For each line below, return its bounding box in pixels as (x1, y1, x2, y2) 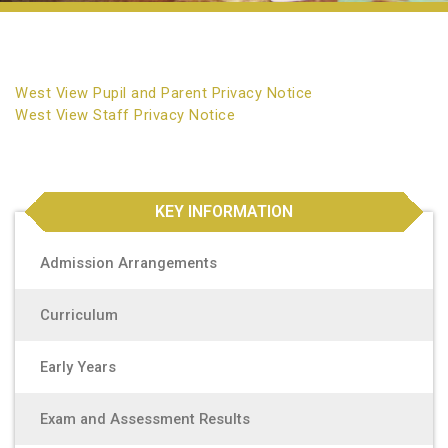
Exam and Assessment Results (40, 410, 250, 428)
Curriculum (40, 306, 118, 324)
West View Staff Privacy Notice (15, 106, 235, 124)
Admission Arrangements (40, 254, 217, 272)
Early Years (40, 358, 116, 376)
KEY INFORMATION (155, 202, 293, 221)
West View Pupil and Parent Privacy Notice (15, 84, 313, 102)
